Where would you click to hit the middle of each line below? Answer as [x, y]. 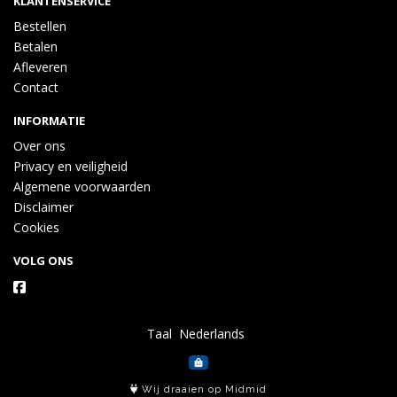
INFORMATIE [49, 121]
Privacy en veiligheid [70, 166]
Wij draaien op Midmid [202, 389]
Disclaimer [43, 207]
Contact [36, 87]
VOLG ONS [43, 261]
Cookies [36, 227]
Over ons [39, 146]
